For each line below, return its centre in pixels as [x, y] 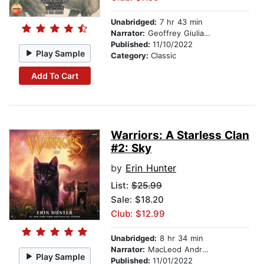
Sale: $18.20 [137, 200]
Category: [131, 56]
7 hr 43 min [180, 22]
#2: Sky [131, 148]
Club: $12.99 [138, 214]
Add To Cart [55, 75]
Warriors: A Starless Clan [180, 136]
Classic [164, 56]
